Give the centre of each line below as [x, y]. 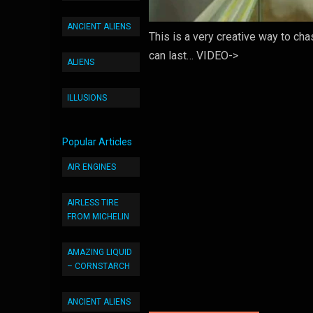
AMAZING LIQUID [100, 252]
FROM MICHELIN [98, 217]
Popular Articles [97, 142]
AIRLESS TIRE [93, 203]
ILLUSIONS [87, 98]
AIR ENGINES [92, 167]
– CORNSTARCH [99, 266]
